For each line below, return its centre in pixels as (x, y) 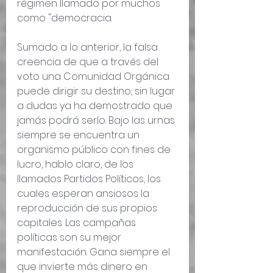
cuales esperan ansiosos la (84, 194)
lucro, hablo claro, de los (76, 165)
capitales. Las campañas (78, 223)
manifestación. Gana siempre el (95, 252)
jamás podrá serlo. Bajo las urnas (97, 121)
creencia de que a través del (89, 62)
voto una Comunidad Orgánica (94, 77)
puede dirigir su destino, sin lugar (97, 91)
